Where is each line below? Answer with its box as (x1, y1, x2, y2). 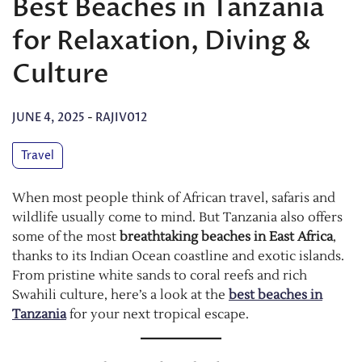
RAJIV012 (95, 109, 147, 125)
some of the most (12, 228, 120, 245)
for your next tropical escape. (66, 305, 249, 322)
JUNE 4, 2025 (12, 109, 85, 125)
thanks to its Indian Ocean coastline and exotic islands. (12, 247, 344, 264)
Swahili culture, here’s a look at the (12, 286, 229, 303)
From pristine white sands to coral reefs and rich (12, 267, 307, 284)
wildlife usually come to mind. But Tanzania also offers (12, 208, 343, 225)
